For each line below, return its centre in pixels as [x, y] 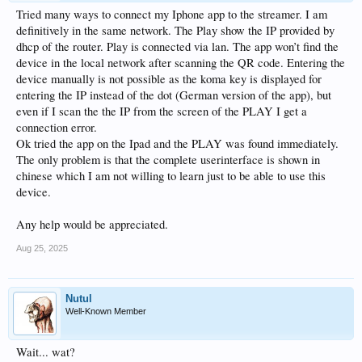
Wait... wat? [46, 352]
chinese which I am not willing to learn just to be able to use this [171, 176]
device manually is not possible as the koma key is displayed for [169, 79]
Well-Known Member [106, 311]
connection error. [57, 127]
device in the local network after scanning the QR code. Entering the [181, 63]
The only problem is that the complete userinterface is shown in [168, 160]
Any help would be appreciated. [92, 224]
